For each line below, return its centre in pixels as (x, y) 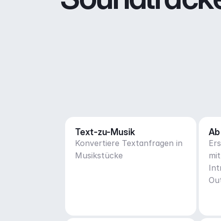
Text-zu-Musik (105, 132)
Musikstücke (99, 155)
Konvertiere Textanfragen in (129, 143)
